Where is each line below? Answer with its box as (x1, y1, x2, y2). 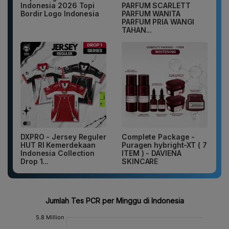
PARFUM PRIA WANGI (122, 17, 195, 27)
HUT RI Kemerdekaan (20, 141, 96, 150)
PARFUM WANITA (122, 9, 180, 18)
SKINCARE (122, 157, 158, 166)
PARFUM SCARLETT (122, 1, 191, 10)
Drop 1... (20, 157, 49, 166)
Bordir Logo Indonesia (20, 9, 99, 18)
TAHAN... (122, 26, 152, 35)
